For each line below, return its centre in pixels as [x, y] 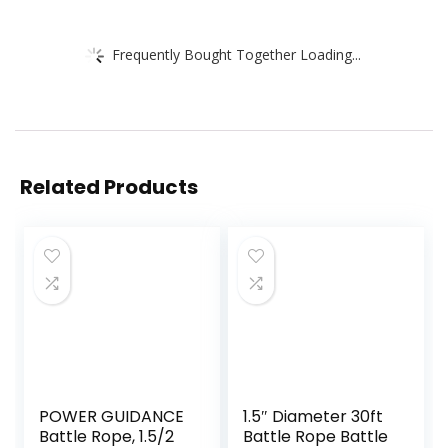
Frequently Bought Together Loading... [236, 54]
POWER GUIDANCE [112, 417]
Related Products [109, 187]
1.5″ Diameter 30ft [313, 417]
